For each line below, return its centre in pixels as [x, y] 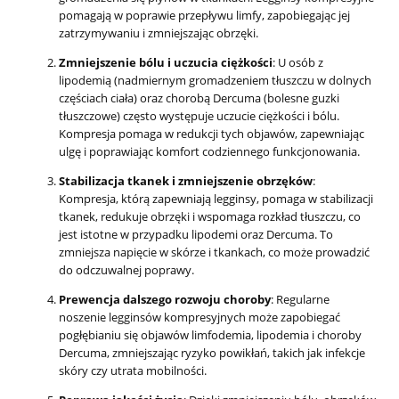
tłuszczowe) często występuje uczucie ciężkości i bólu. [199, 115]
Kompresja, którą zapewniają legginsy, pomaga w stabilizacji [216, 198]
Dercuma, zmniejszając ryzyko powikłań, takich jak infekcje [212, 352]
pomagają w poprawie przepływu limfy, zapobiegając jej [204, 15]
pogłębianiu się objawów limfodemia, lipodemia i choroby [210, 334]
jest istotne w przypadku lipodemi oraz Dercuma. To [196, 234]
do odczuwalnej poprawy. [126, 269]
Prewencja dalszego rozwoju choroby [165, 299]
